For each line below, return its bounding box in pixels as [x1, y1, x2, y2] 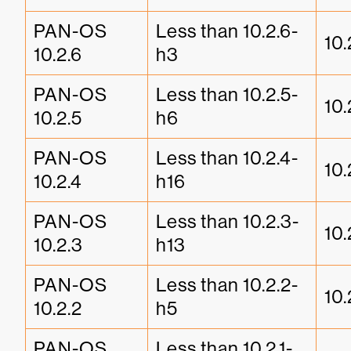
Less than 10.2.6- [156, 20, 299, 42]
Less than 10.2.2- [156, 273, 299, 295]
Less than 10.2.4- [156, 147, 299, 168]
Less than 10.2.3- [156, 210, 299, 232]
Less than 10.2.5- [156, 83, 299, 105]
